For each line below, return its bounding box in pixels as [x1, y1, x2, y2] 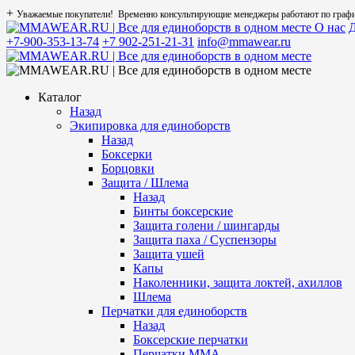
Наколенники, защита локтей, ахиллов [133, 276, 342, 289]
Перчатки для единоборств [101, 304, 247, 318]
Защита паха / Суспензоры [133, 233, 277, 246]
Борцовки [101, 162, 155, 175]
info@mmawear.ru [197, 35, 291, 48]
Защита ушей [133, 247, 204, 261]
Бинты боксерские [133, 204, 233, 218]
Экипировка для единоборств [70, 119, 231, 132]
